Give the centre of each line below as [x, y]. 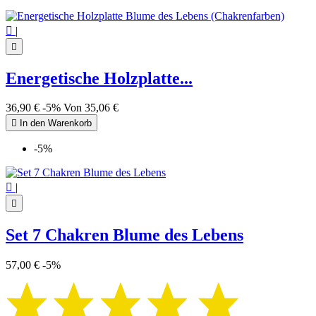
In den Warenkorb [54, 123]
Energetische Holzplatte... [99, 78]
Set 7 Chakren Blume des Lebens [124, 235]
